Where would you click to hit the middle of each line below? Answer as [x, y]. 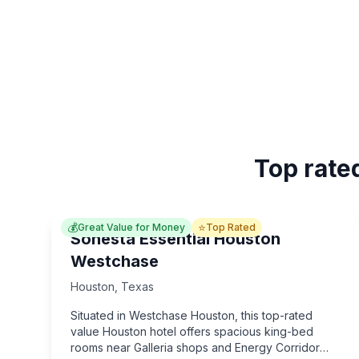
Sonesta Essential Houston [175, 239]
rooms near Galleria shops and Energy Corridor [195, 347]
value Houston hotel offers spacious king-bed [192, 331]
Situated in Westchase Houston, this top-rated [192, 315]
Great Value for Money [131, 227]
